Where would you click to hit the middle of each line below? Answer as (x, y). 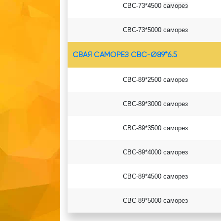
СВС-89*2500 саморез (155, 79)
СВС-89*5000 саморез (155, 200)
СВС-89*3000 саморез (155, 104)
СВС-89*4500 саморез (155, 176)
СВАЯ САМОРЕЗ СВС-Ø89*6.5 (125, 55)
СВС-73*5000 (143, 30)
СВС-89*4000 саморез (155, 152)
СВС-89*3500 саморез (155, 128)
